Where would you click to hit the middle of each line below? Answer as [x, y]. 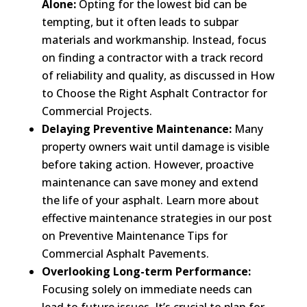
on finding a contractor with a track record [152, 57]
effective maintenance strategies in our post [157, 218]
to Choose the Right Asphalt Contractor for [154, 93]
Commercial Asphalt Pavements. [125, 253]
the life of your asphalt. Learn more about [150, 200]
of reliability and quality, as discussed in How [158, 75]
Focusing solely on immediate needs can [147, 289]
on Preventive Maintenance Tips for [134, 235]
